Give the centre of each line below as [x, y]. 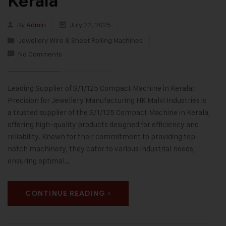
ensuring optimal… [39, 161]
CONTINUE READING [65, 194]
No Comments [40, 54]
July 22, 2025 [90, 25]
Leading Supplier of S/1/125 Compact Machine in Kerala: [101, 88]
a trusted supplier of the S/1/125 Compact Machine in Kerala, [109, 112]
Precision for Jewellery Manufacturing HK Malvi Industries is [107, 100]
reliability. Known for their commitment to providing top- [103, 137]
